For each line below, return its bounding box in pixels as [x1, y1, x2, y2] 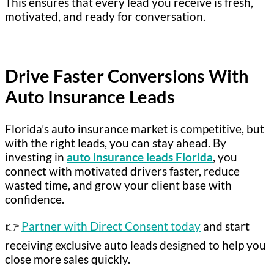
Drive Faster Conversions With [5, 65, 248, 87]
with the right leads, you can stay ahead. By [5, 135, 226, 150]
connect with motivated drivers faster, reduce [5, 163, 240, 178]
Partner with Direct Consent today [21, 219, 201, 234]
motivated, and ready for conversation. [5, 9, 206, 23]
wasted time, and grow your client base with [5, 177, 232, 192]
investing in [5, 149, 67, 164]
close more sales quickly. [5, 252, 130, 267]
